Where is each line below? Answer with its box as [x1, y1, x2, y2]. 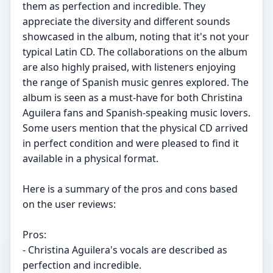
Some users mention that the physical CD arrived [23, 121, 248, 135]
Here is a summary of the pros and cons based [23, 182, 238, 196]
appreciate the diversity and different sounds [23, 15, 230, 28]
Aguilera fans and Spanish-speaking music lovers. [23, 106, 250, 119]
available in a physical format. [23, 152, 158, 165]
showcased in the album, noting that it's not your [23, 30, 249, 43]
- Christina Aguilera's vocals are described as [23, 243, 227, 257]
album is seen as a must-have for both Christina [23, 91, 243, 104]
